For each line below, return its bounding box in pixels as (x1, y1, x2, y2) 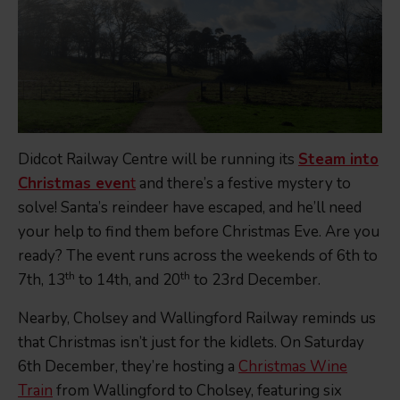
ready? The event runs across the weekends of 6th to (18, 246, 378, 267)
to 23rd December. (190, 270, 324, 291)
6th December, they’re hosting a (18, 356, 238, 378)
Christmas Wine (238, 356, 347, 378)
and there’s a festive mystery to (136, 173, 351, 195)
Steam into (298, 149, 379, 171)
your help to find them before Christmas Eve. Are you (18, 221, 379, 243)
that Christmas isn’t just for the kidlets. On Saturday (18, 332, 364, 354)
